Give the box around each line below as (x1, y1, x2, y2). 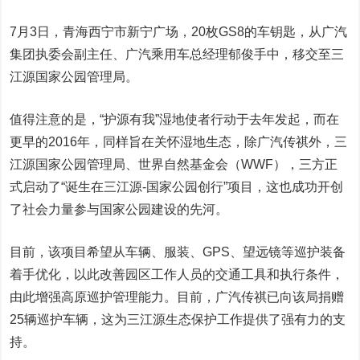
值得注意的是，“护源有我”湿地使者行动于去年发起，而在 (10, 112, 340, 126)
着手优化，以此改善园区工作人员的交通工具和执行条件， (10, 268, 345, 281)
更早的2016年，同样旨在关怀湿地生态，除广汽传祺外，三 (10, 135, 348, 149)
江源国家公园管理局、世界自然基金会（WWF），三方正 (10, 157, 338, 171)
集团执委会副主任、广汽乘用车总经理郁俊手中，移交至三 (10, 47, 345, 61)
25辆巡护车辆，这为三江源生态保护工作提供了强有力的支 (10, 313, 346, 326)
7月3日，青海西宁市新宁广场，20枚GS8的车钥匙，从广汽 (10, 25, 348, 39)
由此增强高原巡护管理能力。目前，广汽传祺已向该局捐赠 (10, 290, 345, 304)
